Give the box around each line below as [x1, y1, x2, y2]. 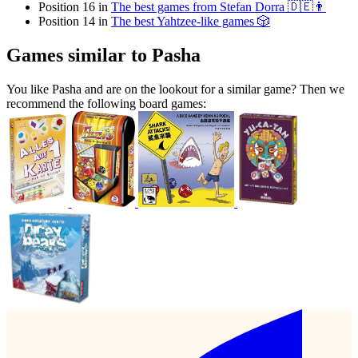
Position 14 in [38, 14, 111, 29]
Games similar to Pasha [6, 45, 201, 66]
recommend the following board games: [6, 97, 206, 111]
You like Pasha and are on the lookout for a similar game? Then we [6, 82, 344, 97]
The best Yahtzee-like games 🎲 [111, 14, 270, 29]
